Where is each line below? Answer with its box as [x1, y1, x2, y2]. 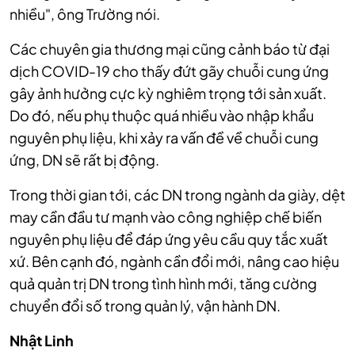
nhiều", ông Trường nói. [10, 5, 160, 24]
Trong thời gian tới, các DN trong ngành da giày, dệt [10, 185, 345, 204]
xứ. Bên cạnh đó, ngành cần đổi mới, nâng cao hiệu [10, 252, 339, 271]
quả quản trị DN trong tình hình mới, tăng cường [10, 274, 317, 293]
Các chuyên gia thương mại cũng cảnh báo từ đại [10, 40, 330, 59]
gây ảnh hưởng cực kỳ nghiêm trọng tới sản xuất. [10, 84, 326, 103]
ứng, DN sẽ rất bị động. [10, 151, 159, 170]
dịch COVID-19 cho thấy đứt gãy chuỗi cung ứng [10, 62, 329, 81]
